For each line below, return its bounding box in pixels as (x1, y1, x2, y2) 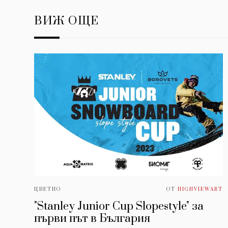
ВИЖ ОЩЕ (34, 13, 99, 28)
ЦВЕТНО (34, 186, 61, 193)
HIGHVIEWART (178, 186, 223, 193)
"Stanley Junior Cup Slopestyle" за (34, 199, 204, 214)
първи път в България (34, 212, 150, 226)
